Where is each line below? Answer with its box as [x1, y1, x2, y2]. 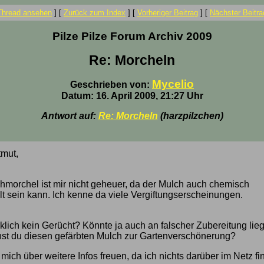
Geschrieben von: [70, 80, 152, 90]
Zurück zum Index [64, 8, 126, 17]
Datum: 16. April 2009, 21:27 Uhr [61, 91, 203, 101]
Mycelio [152, 78, 194, 90]
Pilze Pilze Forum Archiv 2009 [52, 30, 212, 42]
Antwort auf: [41, 111, 98, 121]
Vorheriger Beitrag [137, 8, 198, 17]
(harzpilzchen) [157, 111, 223, 121]
